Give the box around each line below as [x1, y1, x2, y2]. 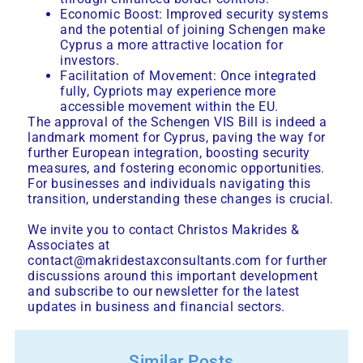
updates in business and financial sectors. [28, 299, 285, 315]
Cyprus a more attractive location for [60, 37, 284, 53]
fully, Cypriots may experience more [60, 83, 276, 100]
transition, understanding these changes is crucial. [28, 191, 334, 207]
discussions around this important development [28, 268, 318, 284]
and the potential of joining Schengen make [60, 22, 326, 38]
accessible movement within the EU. [60, 99, 279, 115]
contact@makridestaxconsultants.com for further [28, 253, 327, 269]
